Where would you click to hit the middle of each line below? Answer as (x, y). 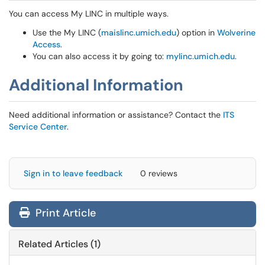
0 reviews (159, 173)
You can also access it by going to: (99, 56)
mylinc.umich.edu (201, 56)
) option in (197, 33)
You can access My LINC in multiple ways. (90, 14)
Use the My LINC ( (67, 33)
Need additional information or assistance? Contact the (116, 115)
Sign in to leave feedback (73, 173)
